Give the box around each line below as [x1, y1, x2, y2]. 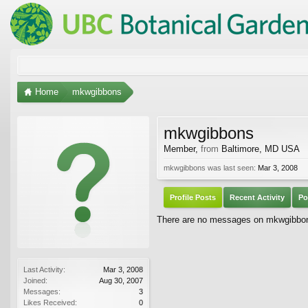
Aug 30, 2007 [99, 276, 143, 285]
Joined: [23, 276, 47, 285]
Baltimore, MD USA [221, 143, 300, 154]
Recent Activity [230, 192, 285, 201]
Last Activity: [23, 265, 65, 274]
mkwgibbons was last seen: [164, 163, 256, 172]
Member [164, 143, 195, 154]
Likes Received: [23, 298, 77, 307]
